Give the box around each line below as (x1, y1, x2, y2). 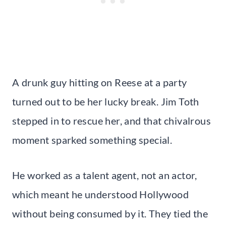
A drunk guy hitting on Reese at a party (12, 76, 187, 89)
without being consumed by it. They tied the (12, 207, 208, 220)
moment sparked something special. (12, 134, 173, 146)
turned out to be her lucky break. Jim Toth (12, 95, 199, 108)
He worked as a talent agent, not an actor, (12, 169, 197, 182)
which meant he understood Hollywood (12, 188, 189, 201)
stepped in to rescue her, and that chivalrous (12, 115, 211, 127)
